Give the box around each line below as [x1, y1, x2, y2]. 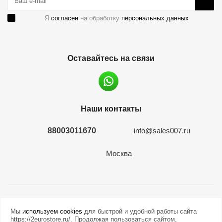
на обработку [78, 14, 121, 22]
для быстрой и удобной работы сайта [82, 208, 197, 215]
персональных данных [121, 14, 189, 22]
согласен [51, 14, 78, 22]
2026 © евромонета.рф [72, 202, 150, 211]
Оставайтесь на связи [67, 54, 155, 62]
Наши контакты [80, 104, 142, 113]
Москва [106, 149, 132, 158]
